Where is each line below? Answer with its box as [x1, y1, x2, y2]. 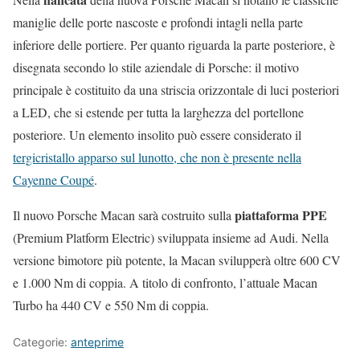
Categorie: [13, 334, 71, 349]
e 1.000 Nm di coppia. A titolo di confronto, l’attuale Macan [13, 273, 317, 291]
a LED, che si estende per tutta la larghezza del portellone [13, 103, 304, 121]
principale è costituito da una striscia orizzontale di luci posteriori [13, 80, 339, 98]
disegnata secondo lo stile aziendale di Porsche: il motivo [13, 58, 299, 76]
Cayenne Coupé [13, 170, 94, 188]
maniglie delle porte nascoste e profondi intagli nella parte [13, 13, 303, 31]
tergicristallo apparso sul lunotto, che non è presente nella [13, 148, 301, 166]
